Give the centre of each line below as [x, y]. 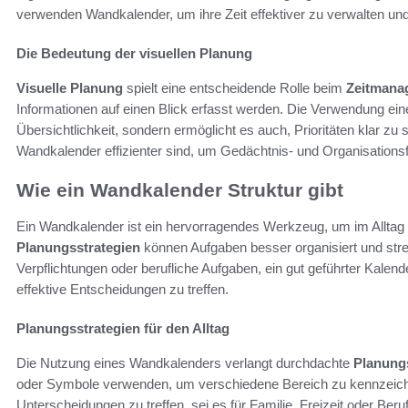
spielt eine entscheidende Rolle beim [235, 87]
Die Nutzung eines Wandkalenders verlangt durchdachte [185, 363]
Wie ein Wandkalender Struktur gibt [180, 189]
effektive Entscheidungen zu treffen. [122, 290]
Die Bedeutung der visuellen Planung [134, 53]
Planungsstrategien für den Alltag [123, 329]
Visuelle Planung [70, 87]
